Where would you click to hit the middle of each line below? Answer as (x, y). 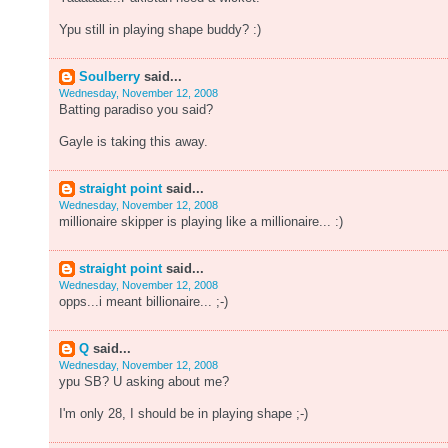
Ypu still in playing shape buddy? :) (160, 30)
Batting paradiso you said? (136, 110)
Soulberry (109, 77)
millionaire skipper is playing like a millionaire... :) (201, 222)
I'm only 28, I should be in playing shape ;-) (183, 414)
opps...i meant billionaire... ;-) (143, 302)
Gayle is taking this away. (133, 142)
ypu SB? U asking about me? (144, 382)
